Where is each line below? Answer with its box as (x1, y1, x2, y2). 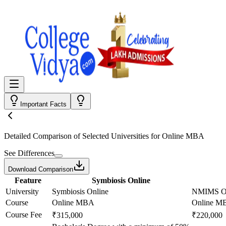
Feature (14, 176, 41, 185)
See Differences (4, 149, 54, 157)
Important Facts (20, 100, 67, 108)
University (6, 187, 39, 196)
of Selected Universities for (72, 132, 162, 140)
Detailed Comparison (4, 132, 72, 140)
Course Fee (6, 210, 42, 219)
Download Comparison (8, 165, 73, 173)
